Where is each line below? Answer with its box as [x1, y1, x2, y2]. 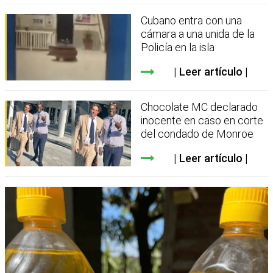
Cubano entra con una [141, 14, 243, 27]
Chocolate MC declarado [141, 100, 258, 113]
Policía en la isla [141, 41, 215, 54]
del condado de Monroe [141, 127, 254, 140]
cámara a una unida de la [141, 27, 255, 41]
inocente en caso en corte [141, 113, 264, 127]
